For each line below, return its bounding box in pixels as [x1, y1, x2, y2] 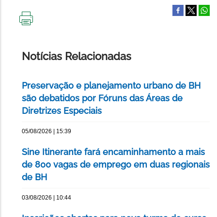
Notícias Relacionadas [22, 50, 131, 63]
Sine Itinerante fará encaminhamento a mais [22, 147, 205, 157]
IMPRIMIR [26, 25, 55, 33]
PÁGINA [26, 41, 50, 49]
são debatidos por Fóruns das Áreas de [22, 93, 183, 104]
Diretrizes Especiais [22, 106, 102, 116]
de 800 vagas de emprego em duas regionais [22, 159, 210, 170]
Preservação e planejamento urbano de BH [22, 80, 201, 91]
